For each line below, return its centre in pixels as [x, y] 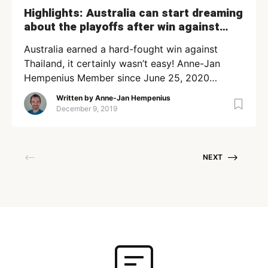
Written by [76, 98]
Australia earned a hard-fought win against [121, 49]
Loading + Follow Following [86, 92]
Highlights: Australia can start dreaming [133, 13]
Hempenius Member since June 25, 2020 [117, 77]
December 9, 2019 [87, 109]
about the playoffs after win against [122, 27]
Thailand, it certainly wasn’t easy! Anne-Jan [122, 63]
